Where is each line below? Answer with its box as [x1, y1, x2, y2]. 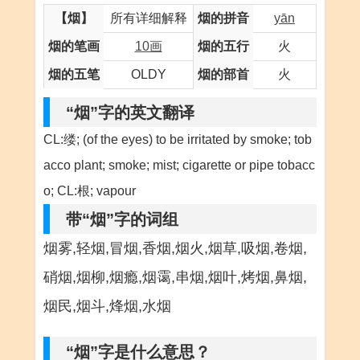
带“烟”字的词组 [66, 211, 178, 228]
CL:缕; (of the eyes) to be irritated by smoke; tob [43, 133, 312, 146]
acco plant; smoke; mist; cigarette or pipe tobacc [43, 158, 315, 172]
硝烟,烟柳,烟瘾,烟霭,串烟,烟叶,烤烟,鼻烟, [43, 269, 307, 285]
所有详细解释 [109, 11, 187, 25]
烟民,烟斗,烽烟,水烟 [43, 298, 171, 314]
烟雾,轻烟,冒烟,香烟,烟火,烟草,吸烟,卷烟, [43, 240, 307, 256]
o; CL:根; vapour [43, 184, 136, 198]
